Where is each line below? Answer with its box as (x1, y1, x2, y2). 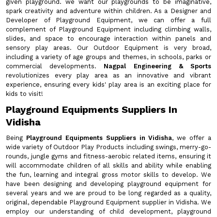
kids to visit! (6, 90, 43, 97)
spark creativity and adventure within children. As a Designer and (6, 7, 211, 15)
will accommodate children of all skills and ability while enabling (6, 162, 211, 169)
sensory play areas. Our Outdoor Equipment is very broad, (6, 44, 211, 51)
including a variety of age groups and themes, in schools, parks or (6, 53, 211, 61)
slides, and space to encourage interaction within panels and (6, 35, 211, 42)
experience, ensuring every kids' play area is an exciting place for (6, 81, 211, 88)
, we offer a (172, 134, 211, 141)
